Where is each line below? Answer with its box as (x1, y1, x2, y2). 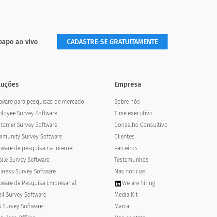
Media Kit (114, 191, 138, 198)
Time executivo (114, 110, 153, 117)
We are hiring (122, 180, 155, 186)
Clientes (114, 133, 135, 140)
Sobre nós (114, 98, 140, 105)
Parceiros (114, 145, 138, 152)
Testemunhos (114, 156, 149, 163)
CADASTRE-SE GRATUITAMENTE (67, 38, 158, 46)
